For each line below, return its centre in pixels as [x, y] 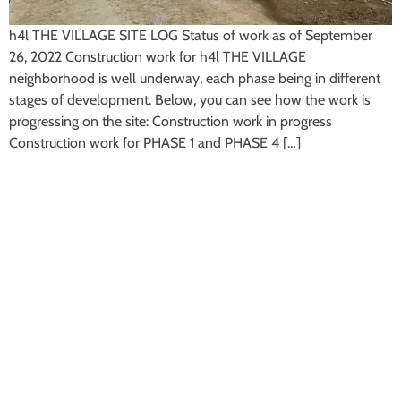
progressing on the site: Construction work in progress [171, 121]
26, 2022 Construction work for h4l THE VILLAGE [158, 56]
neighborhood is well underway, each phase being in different [195, 78]
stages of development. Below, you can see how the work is [190, 99]
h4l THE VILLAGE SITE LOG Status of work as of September [191, 35]
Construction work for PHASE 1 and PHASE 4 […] [155, 142]
